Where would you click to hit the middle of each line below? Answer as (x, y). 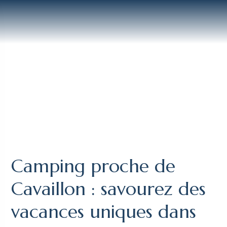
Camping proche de (93, 166)
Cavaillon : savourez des (109, 189)
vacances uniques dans (104, 212)
